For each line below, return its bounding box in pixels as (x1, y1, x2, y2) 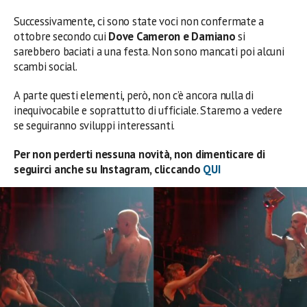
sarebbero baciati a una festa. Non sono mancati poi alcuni (14, 43, 284, 59)
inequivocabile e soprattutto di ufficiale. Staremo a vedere (14, 102, 282, 118)
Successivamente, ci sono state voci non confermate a (14, 13, 265, 29)
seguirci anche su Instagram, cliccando (14, 161, 204, 177)
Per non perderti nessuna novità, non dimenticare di (14, 146, 265, 162)
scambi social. (14, 58, 77, 74)
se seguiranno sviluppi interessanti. (14, 117, 175, 133)
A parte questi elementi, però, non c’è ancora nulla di (14, 87, 254, 103)
